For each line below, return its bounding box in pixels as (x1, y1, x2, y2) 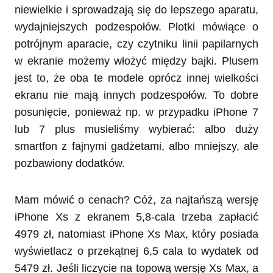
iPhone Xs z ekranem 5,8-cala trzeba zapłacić (15, 211, 258, 224)
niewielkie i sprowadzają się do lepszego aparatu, (15, 4, 258, 16)
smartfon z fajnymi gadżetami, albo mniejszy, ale (15, 140, 258, 153)
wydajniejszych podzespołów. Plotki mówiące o (15, 21, 258, 34)
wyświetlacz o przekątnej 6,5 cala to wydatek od (15, 245, 258, 258)
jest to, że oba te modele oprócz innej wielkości (15, 72, 258, 85)
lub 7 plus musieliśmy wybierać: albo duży (15, 123, 258, 136)
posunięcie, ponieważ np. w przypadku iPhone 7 (15, 106, 258, 119)
